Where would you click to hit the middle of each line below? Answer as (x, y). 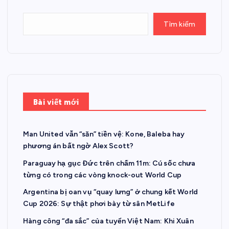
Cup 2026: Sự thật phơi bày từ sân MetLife (99, 204)
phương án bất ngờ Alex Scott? (78, 146)
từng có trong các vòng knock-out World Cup (102, 175)
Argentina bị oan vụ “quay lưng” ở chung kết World (110, 192)
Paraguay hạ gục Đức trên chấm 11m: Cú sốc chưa (109, 163)
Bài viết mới (56, 102)
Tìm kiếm (180, 24)
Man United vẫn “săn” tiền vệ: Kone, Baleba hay (104, 134)
